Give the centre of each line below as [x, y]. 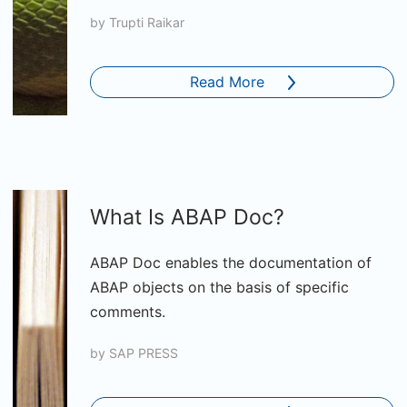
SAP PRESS [144, 353]
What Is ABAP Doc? [187, 217]
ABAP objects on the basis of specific [219, 287]
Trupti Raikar [147, 22]
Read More [227, 82]
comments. [128, 312]
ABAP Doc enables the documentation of [231, 263]
